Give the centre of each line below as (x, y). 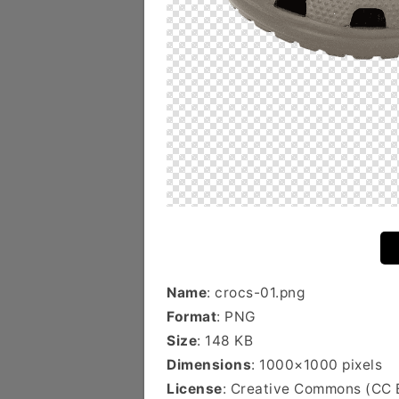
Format (191, 317)
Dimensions (209, 365)
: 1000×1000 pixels (317, 365)
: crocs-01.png (256, 293)
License (195, 389)
